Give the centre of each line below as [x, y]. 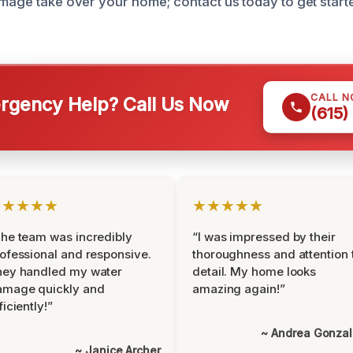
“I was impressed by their [264, 237]
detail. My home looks [255, 271]
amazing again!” [239, 289]
